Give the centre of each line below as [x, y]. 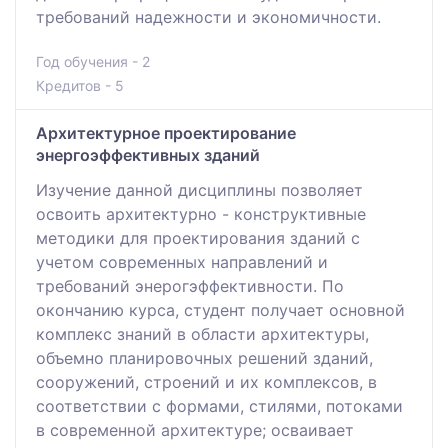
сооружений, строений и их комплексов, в [206, 381]
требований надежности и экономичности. [208, 16]
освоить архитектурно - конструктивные [201, 213]
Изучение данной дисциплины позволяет [199, 189]
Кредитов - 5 [80, 85]
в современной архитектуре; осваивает [195, 429]
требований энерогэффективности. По [190, 285]
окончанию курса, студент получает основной [220, 309]
